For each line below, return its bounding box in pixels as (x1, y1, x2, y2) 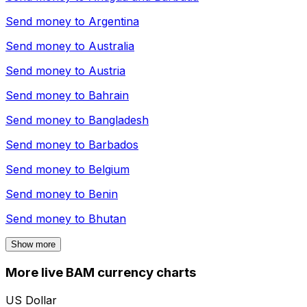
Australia (88, 39, 134, 53)
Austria (88, 64, 125, 78)
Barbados (88, 138, 138, 152)
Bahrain (88, 88, 129, 103)
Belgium (88, 162, 130, 177)
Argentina (88, 14, 139, 29)
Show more (11, 239, 56, 250)
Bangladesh (88, 113, 149, 127)
